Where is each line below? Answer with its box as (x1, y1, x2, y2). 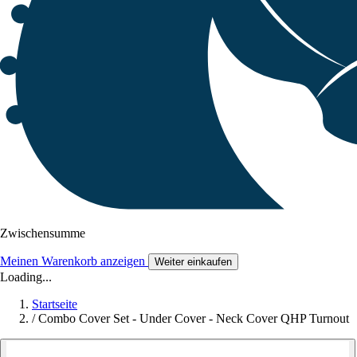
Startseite (32, 297, 77, 312)
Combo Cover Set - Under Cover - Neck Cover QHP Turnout (38, 312, 349, 326)
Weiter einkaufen (155, 256, 232, 269)
